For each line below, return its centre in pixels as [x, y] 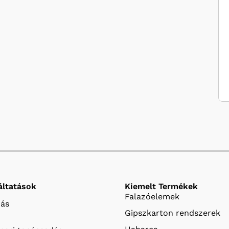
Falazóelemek [152, 196]
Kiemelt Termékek [161, 186]
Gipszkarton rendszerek [173, 213]
